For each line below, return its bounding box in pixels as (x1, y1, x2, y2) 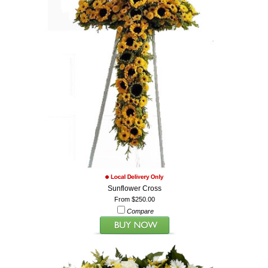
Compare (127, 207, 154, 215)
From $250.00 (114, 195, 155, 203)
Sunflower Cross (107, 184, 162, 193)
